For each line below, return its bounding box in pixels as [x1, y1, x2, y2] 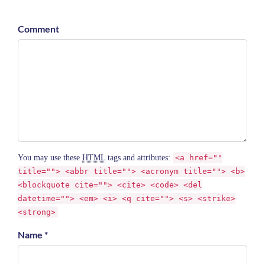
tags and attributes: [105, 153, 173, 162]
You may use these [18, 153, 82, 162]
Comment [18, 23, 59, 34]
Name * [18, 229, 48, 240]
